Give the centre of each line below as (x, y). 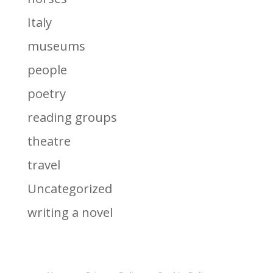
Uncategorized (69, 188)
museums (56, 46)
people (47, 70)
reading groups (72, 117)
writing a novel (70, 212)
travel (44, 164)
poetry (46, 94)
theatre (49, 140)
